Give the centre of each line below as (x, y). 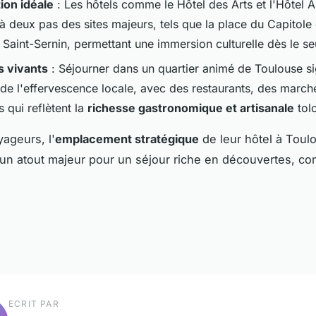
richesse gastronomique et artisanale (191, 108)
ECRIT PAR (34, 304)
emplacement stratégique (127, 139)
